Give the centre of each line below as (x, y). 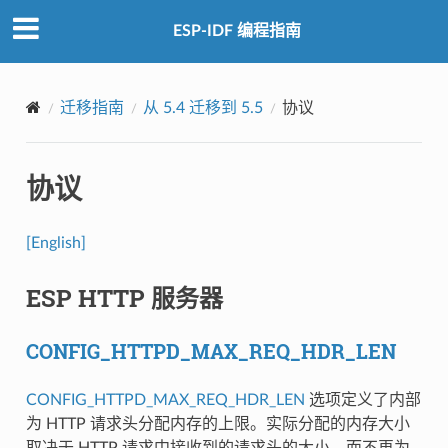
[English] (55, 242)
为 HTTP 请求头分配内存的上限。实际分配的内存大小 (217, 423)
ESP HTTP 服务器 (124, 297)
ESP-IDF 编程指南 (237, 31)
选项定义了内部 (362, 399)
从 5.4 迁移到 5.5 (202, 107)
